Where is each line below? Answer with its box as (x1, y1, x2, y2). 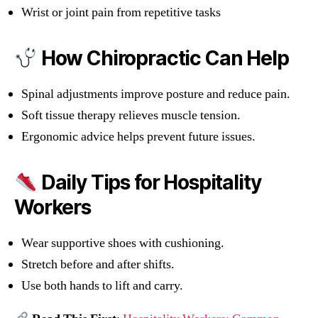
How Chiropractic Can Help (36, 45, 289, 70)
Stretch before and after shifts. (21, 256, 175, 273)
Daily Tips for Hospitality (36, 170, 261, 194)
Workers (14, 194, 91, 219)
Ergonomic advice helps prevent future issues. (21, 128, 256, 145)
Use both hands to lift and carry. (21, 277, 183, 294)
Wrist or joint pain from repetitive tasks (21, 4, 221, 21)
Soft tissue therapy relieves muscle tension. (21, 106, 241, 124)
